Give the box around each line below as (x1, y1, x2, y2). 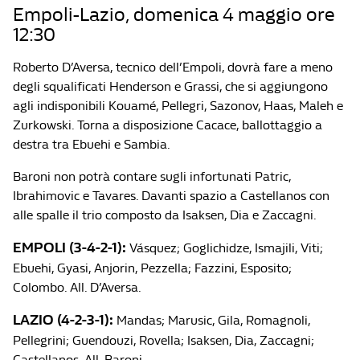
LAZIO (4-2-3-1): (13, 312, 113, 329)
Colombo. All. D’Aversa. (13, 280, 141, 295)
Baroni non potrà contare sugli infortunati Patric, (13, 169, 291, 184)
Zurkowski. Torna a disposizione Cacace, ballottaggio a (13, 117, 322, 133)
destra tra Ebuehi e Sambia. (13, 137, 170, 152)
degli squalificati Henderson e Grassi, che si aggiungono (13, 79, 328, 94)
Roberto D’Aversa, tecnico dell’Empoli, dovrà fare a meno (13, 59, 333, 75)
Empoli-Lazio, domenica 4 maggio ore (13, 3, 335, 26)
